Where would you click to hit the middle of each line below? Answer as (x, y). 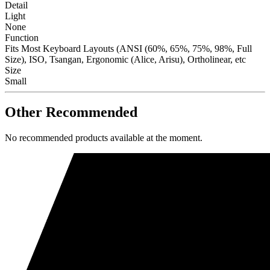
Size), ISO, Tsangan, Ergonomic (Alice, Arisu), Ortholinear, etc (125, 59)
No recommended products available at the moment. (104, 138)
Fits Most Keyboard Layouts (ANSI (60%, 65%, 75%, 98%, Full (128, 48)
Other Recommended (71, 112)
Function (22, 37)
